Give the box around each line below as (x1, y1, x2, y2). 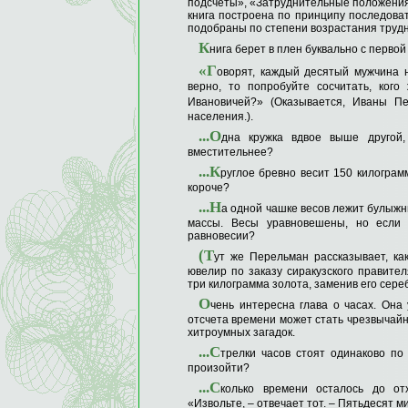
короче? (188, 181, 229, 195)
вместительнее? (188, 146, 273, 159)
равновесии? (188, 229, 255, 243)
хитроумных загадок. (188, 326, 295, 340)
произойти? (188, 362, 250, 375)
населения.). (188, 110, 253, 124)
